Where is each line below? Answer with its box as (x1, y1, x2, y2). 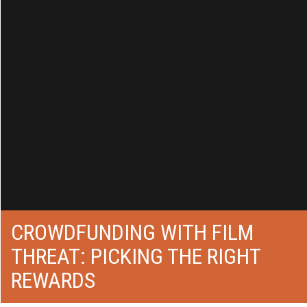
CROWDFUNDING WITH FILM (11, 219, 254, 245)
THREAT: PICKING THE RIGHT (11, 243, 261, 269)
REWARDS (11, 267, 95, 293)
